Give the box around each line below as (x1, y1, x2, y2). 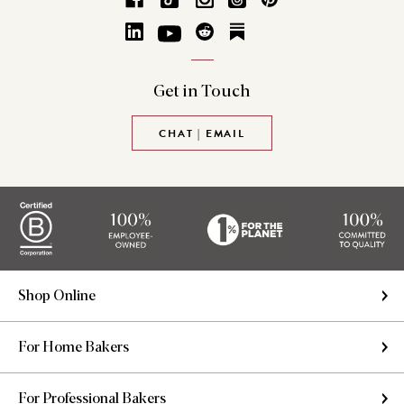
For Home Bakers (18, 340, 129, 355)
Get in (153, 84, 198, 101)
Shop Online (18, 289, 96, 304)
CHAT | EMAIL (159, 125, 245, 142)
